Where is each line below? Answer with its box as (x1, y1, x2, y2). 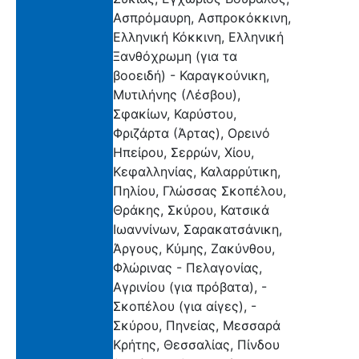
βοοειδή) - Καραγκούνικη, (113, 67, 269, 83)
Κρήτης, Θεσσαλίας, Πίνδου (113, 336, 280, 353)
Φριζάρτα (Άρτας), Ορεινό (113, 124, 270, 141)
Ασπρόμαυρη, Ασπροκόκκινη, (113, 9, 291, 26)
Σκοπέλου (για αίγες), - (113, 297, 256, 314)
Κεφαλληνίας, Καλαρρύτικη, (113, 163, 280, 179)
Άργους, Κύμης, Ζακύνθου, (113, 240, 275, 256)
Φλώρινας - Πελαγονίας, (113, 259, 262, 276)
